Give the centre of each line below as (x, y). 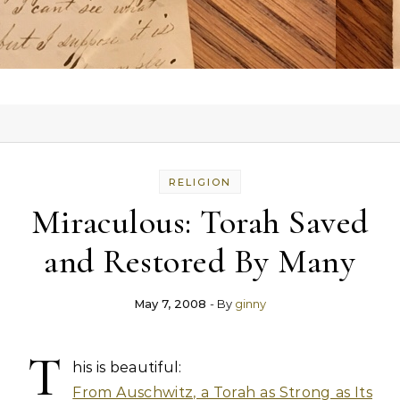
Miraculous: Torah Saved (200, 222)
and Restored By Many (200, 262)
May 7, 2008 (170, 304)
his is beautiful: (127, 367)
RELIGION (200, 182)
